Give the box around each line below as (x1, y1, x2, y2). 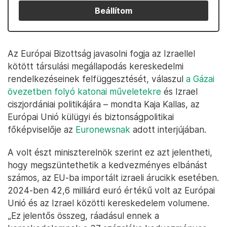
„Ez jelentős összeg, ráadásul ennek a (8, 210, 159, 221)
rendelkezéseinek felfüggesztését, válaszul (8, 73, 186, 84)
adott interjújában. (130, 124, 206, 135)
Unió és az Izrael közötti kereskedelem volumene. (8, 198, 209, 208)
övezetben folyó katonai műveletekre (8, 86, 161, 97)
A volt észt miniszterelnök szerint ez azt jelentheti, (8, 147, 212, 158)
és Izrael (161, 86, 198, 97)
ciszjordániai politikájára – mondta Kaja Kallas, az (8, 99, 200, 109)
